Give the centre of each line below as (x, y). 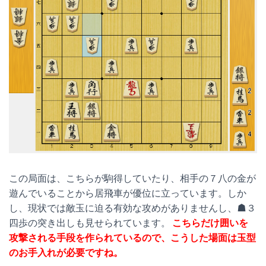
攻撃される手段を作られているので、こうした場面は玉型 (132, 238)
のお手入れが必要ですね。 (66, 253)
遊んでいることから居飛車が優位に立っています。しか (128, 193)
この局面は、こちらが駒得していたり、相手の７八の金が (132, 178)
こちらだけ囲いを (210, 223)
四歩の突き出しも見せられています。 (90, 223)
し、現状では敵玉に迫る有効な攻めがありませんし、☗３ (132, 208)
